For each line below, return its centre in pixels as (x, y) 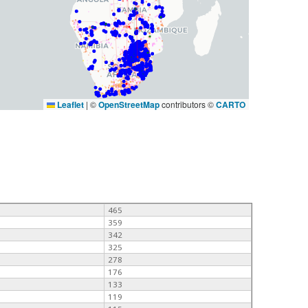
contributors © (187, 104)
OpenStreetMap (129, 104)
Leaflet (69, 104)
